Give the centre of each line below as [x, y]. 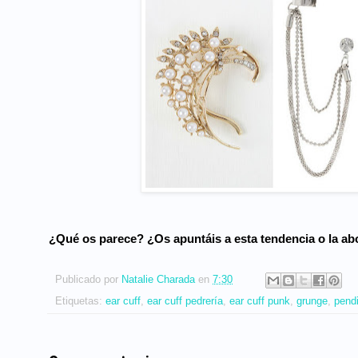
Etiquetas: [80, 301]
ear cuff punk [260, 301]
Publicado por [88, 279]
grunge [312, 301]
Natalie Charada [160, 279]
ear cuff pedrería [185, 301]
